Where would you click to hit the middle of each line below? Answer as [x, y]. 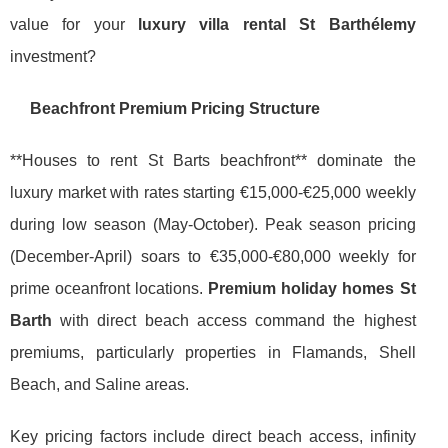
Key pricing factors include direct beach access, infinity [213, 436]
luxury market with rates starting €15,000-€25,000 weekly [213, 192]
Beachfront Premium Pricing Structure [175, 108]
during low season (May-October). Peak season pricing [213, 224]
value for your [74, 24]
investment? [53, 56]
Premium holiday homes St [312, 288]
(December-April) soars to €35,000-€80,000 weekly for [213, 256]
